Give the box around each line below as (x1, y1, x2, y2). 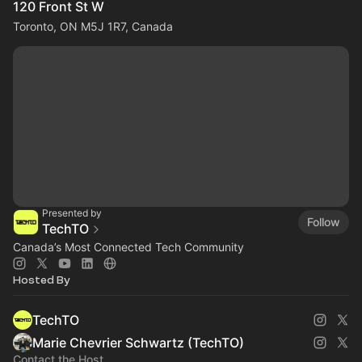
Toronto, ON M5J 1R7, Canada (13, 19, 173, 33)
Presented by (42, 206, 102, 219)
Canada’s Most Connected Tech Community (13, 239, 244, 254)
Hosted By (13, 273, 70, 286)
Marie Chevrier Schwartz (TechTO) (32, 334, 244, 351)
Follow (307, 215, 340, 229)
